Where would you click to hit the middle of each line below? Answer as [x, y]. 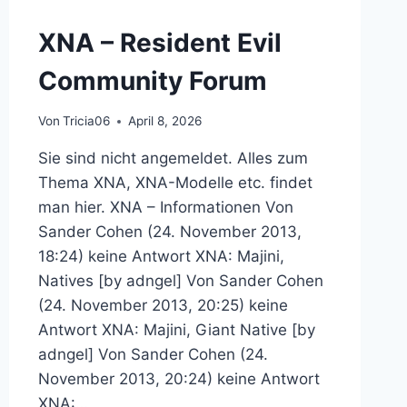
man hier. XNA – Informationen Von [165, 208]
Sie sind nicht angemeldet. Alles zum [173, 159]
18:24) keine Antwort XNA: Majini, [161, 257]
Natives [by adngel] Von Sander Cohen [180, 281]
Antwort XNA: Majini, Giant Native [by [176, 330]
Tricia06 [86, 121]
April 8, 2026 [164, 121]
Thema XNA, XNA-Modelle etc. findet [175, 183]
